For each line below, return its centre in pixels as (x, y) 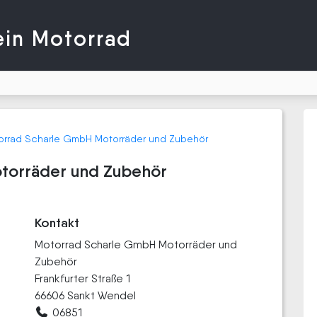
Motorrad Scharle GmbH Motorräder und (136, 244)
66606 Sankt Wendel (85, 295)
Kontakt (57, 223)
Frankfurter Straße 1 (82, 278)
